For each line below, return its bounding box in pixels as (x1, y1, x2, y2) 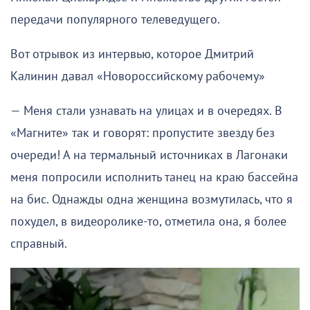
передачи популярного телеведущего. (10, 12, 220, 28)
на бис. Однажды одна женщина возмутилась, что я (10, 192, 293, 208)
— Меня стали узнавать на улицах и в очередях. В (10, 104, 282, 119)
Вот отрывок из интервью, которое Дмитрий (10, 47, 254, 62)
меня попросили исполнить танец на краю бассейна (10, 170, 298, 185)
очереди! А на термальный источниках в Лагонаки (10, 148, 288, 163)
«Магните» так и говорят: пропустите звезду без (10, 126, 275, 141)
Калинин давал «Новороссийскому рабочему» (10, 69, 265, 84)
